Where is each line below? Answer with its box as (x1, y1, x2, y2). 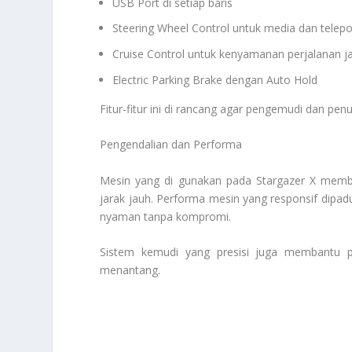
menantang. (100, 262, 161, 278)
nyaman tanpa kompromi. (100, 208, 232, 224)
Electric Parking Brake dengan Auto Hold (112, 72, 318, 88)
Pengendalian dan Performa (100, 137, 243, 152)
